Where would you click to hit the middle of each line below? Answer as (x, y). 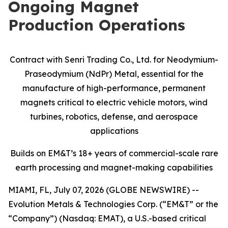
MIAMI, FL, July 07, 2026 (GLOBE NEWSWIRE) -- (104, 190)
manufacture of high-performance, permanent (114, 88)
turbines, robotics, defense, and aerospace (114, 117)
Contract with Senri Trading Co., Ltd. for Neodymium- (114, 60)
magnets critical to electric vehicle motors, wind (114, 102)
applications (114, 131)
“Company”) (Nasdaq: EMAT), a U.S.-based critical (107, 218)
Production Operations (97, 25)
